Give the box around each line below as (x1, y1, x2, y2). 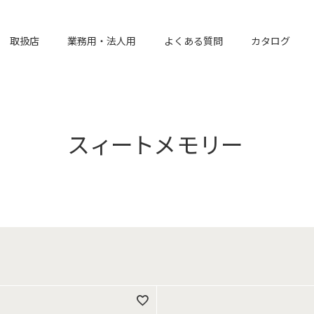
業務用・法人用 (67, 33, 136, 48)
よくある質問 (164, 33, 223, 48)
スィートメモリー (68, 128, 246, 160)
